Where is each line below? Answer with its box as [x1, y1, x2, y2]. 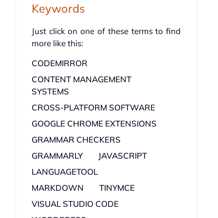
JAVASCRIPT [98, 150, 147, 161]
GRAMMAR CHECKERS [31, 134, 121, 145]
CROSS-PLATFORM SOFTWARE [31, 102, 155, 113]
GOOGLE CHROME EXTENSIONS [31, 118, 157, 129]
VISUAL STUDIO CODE [31, 199, 119, 209]
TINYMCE [99, 182, 135, 193]
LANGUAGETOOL [31, 166, 98, 177]
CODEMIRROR [31, 58, 88, 69]
